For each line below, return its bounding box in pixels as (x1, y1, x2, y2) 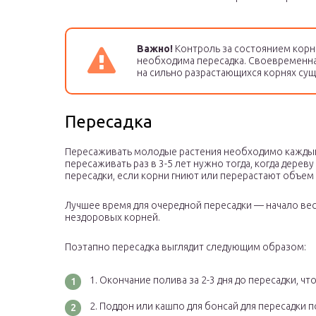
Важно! (137, 43, 173, 55)
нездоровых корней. (65, 212, 160, 224)
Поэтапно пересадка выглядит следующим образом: (65, 241, 306, 253)
